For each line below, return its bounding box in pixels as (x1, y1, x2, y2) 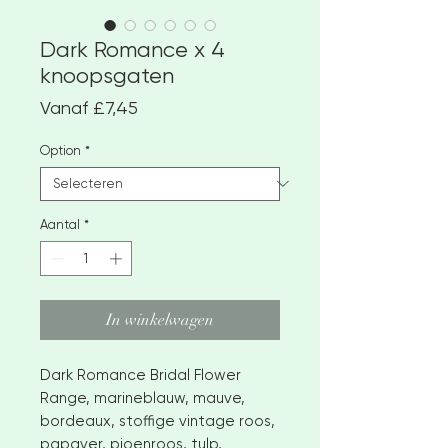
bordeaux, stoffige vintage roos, (40, 412, 275, 431)
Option (40, 142, 81, 158)
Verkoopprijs (137, 95, 234, 117)
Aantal (40, 216, 80, 232)
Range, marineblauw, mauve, (40, 389, 245, 408)
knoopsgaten (40, 62, 174, 88)
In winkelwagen (106, 310, 214, 331)
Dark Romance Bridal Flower (40, 366, 241, 385)
